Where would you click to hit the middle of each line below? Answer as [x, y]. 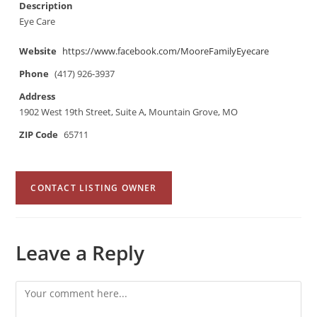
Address [38, 97]
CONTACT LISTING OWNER [94, 188]
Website [38, 51]
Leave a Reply [80, 253]
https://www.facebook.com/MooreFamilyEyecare [166, 51]
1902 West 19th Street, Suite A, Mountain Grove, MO [129, 112]
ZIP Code [39, 135]
